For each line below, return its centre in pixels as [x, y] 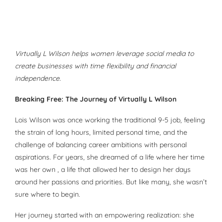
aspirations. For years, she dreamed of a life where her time [110, 157]
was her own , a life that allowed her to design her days [103, 170]
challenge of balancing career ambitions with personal [101, 145]
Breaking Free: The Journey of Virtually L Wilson [96, 99]
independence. [38, 79]
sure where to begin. [48, 194]
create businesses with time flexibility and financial [95, 66]
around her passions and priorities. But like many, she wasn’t [111, 182]
